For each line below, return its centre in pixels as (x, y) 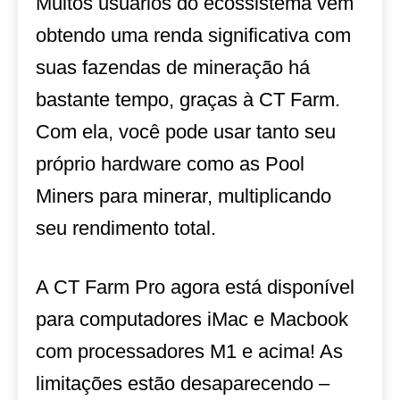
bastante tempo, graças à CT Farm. (188, 100)
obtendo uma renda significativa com (193, 35)
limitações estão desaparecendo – (183, 383)
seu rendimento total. (126, 228)
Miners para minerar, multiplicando (183, 196)
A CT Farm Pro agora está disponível (195, 287)
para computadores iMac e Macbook (192, 319)
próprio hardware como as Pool (170, 164)
